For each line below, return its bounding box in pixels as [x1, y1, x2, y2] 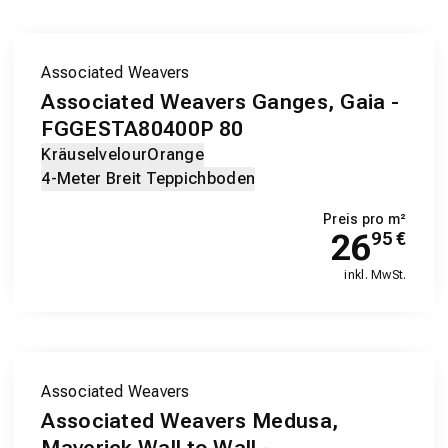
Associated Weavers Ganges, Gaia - [41, 90, 400, 115]
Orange [147, 145, 205, 165]
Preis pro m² [323, 211, 407, 228]
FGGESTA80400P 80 [41, 117, 244, 142]
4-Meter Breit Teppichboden [41, 169, 256, 189]
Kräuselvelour [41, 145, 148, 165]
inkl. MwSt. [344, 268, 407, 283]
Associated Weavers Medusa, [41, 409, 340, 434]
